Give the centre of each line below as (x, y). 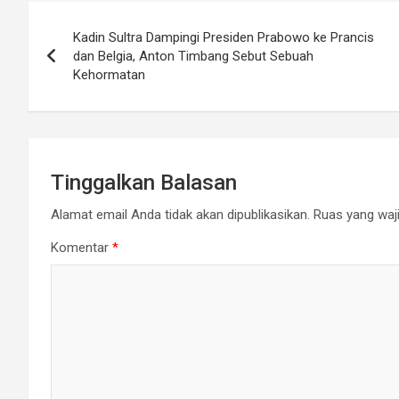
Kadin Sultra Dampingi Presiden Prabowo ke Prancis (224, 37)
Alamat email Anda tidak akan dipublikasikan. (180, 215)
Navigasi (82, 19)
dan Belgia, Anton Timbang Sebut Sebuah (193, 56)
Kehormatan (109, 75)
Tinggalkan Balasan (144, 183)
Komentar (81, 248)
